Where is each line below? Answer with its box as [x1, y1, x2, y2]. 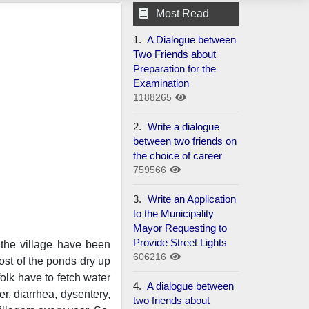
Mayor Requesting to [133, 221, 228, 234]
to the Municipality [133, 207, 215, 219]
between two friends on [133, 134, 237, 147]
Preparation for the [133, 62, 217, 74]
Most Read [156, 7, 210, 19]
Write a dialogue [145, 120, 220, 132]
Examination [133, 77, 190, 89]
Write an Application [145, 192, 237, 205]
